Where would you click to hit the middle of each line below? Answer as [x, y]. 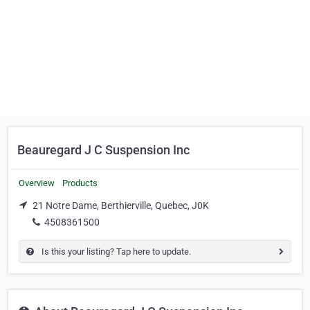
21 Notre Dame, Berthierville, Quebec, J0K [121, 206]
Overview [37, 183]
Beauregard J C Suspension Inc [103, 150]
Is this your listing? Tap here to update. [115, 251]
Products [80, 183]
